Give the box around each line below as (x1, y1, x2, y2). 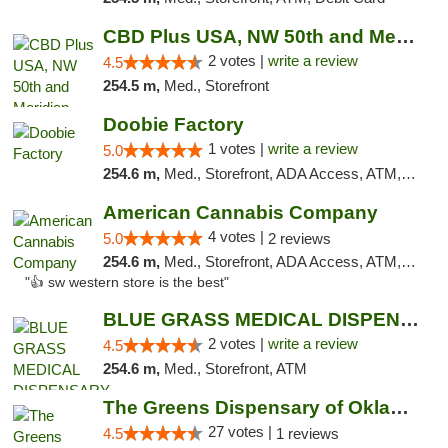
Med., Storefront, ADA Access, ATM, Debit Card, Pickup (163, 165, 401, 182)
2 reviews (267, 230, 331, 247)
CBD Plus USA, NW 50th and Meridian (395, 26, 415, 47)
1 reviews (275, 425, 339, 442)
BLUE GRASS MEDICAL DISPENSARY (399, 309, 419, 330)
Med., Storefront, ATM (163, 360, 307, 377)
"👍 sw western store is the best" (25, 275, 229, 290)
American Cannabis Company (102, 202, 378, 223)
